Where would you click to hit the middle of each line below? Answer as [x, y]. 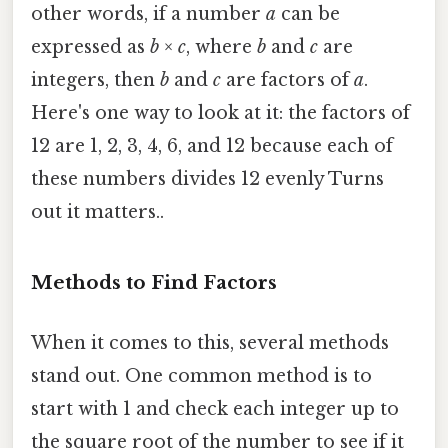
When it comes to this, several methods [210, 342]
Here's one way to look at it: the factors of [220, 113]
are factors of [287, 80]
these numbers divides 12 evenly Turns [207, 179]
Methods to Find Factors [154, 283]
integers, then [95, 80]
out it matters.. [97, 212]
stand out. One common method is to [201, 375]
